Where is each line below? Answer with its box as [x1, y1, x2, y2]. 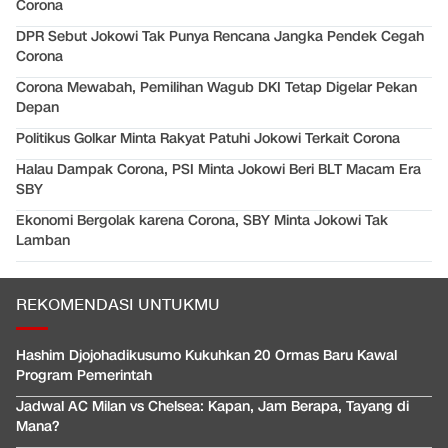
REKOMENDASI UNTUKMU [16, 294, 220, 316]
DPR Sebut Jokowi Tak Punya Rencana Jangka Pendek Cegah [16, 26, 424, 46]
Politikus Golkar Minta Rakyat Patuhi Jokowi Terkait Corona [16, 128, 400, 148]
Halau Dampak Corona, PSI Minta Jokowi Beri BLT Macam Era [16, 159, 421, 179]
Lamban [16, 230, 70, 250]
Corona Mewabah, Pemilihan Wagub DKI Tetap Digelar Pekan [16, 77, 417, 97]
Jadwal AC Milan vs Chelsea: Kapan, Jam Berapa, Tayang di [16, 396, 409, 416]
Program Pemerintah [16, 365, 152, 385]
